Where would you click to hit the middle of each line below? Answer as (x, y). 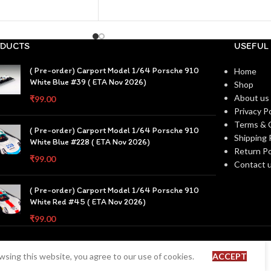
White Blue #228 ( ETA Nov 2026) (90, 142)
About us (251, 98)
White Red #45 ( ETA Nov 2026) (88, 202)
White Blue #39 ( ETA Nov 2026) (88, 82)
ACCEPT (230, 256)
